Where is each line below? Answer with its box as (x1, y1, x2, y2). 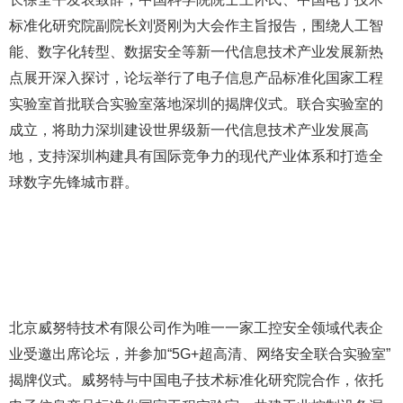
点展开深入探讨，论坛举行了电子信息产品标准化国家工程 (9, 70, 383, 85)
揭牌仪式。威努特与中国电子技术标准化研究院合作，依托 (9, 372, 383, 388)
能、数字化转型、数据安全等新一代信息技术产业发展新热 (9, 44, 383, 59)
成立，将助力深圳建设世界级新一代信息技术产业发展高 (9, 122, 369, 138)
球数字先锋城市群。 (9, 175, 139, 190)
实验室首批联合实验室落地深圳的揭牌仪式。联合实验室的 (9, 96, 383, 112)
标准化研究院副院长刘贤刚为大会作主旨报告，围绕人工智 (9, 18, 383, 33)
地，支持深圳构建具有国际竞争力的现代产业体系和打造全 (9, 148, 383, 164)
